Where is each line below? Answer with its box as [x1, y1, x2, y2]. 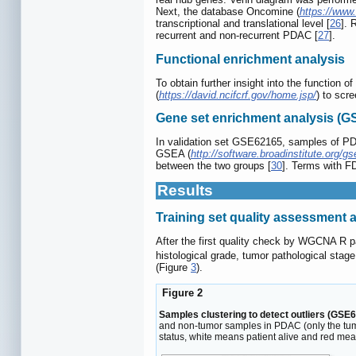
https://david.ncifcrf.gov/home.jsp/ [159, 88, 316, 101]
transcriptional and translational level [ [156, 17, 330, 30]
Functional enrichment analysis [156, 52, 345, 66]
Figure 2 [159, 287, 203, 300]
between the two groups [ [156, 160, 271, 172]
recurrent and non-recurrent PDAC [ [156, 29, 318, 42]
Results [157, 182, 213, 199]
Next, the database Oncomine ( [156, 6, 300, 18]
